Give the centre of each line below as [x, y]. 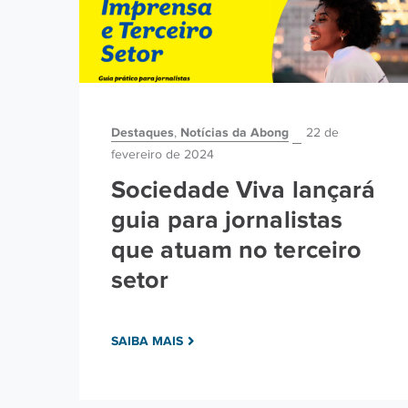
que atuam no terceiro [237, 249]
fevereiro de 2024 [163, 154]
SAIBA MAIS [147, 340]
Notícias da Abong [235, 132]
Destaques [143, 132]
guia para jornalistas [227, 219]
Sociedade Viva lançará [244, 189]
